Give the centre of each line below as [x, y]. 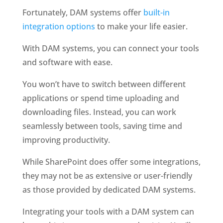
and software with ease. [68, 62]
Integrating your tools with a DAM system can [108, 211]
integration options [58, 26]
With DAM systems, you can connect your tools [111, 48]
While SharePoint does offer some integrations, [111, 162]
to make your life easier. [141, 26]
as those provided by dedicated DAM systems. [110, 189]
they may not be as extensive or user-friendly [107, 175]
